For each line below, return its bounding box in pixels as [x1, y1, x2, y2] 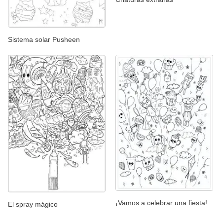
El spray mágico [8, 200, 58, 209]
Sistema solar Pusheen [8, 36, 80, 44]
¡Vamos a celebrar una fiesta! [115, 198, 207, 207]
